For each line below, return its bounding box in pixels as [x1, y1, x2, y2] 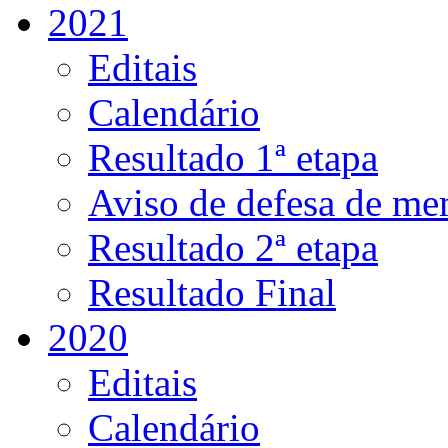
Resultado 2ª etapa [88, 226, 378, 270]
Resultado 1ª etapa [88, 136, 378, 180]
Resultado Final [88, 271, 336, 315]
